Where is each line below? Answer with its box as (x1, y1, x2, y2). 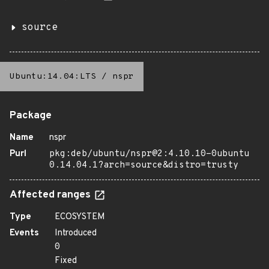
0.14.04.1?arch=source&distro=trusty (49, 160, 238, 171)
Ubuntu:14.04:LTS (10, 71, 96, 82)
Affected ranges (10, 189, 93, 202)
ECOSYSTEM (55, 211, 105, 223)
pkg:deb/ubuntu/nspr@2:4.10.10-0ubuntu (49, 148, 249, 160)
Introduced (55, 228, 97, 239)
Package (10, 109, 52, 122)
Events (10, 228, 39, 239)
